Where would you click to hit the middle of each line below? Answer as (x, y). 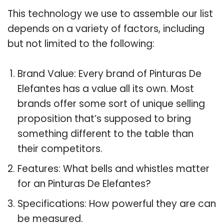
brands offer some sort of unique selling (111, 103)
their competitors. (60, 148)
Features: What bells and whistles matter (113, 168)
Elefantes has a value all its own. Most (106, 88)
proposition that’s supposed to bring (104, 118)
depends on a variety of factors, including (106, 28)
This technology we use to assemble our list (110, 13)
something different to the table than (105, 133)
